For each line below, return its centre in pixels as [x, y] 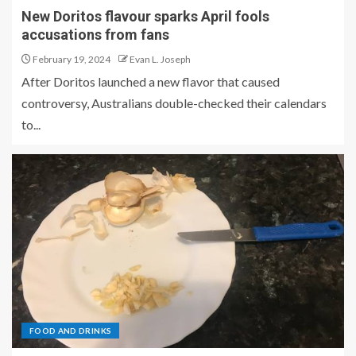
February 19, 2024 [71, 60]
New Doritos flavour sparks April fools [145, 17]
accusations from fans [95, 35]
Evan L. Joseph [160, 60]
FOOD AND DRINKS [71, 331]
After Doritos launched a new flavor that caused [151, 82]
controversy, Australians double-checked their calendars [174, 103]
